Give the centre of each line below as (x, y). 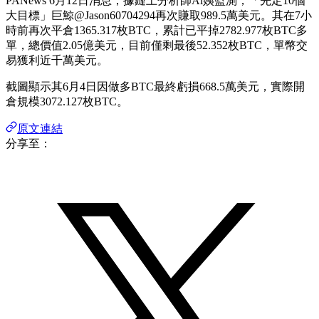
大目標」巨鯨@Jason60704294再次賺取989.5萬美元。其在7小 (159, 15)
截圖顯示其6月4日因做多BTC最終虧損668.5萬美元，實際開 (155, 86)
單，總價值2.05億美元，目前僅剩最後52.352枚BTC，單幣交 (157, 45)
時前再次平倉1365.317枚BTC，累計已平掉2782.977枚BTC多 (157, 30)
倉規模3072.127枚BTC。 (67, 101)
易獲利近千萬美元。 (57, 60)
